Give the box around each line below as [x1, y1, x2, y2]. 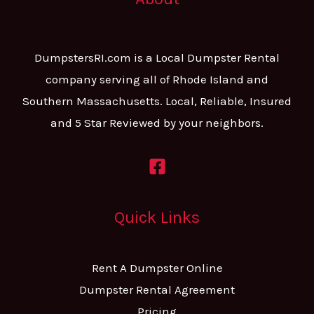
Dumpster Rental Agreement [79, 282, 235, 296]
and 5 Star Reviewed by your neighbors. [50, 116, 264, 130]
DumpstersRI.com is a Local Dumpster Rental [34, 50, 280, 65]
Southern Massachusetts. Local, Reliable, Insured [22, 94, 292, 109]
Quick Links [114, 207, 200, 227]
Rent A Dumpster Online [91, 261, 223, 275]
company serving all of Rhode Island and [46, 72, 268, 87]
